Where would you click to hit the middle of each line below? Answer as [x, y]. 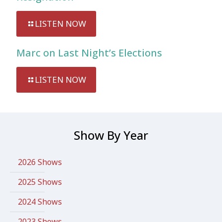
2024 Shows [40, 202]
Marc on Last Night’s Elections [89, 53]
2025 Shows [40, 182]
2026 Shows [40, 162]
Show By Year [111, 135]
